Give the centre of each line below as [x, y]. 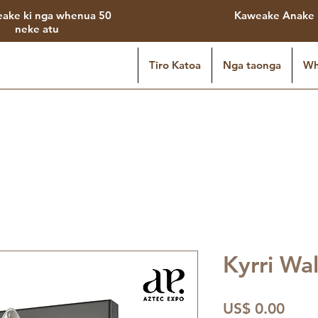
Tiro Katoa [175, 65]
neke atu [37, 29]
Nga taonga [252, 65]
